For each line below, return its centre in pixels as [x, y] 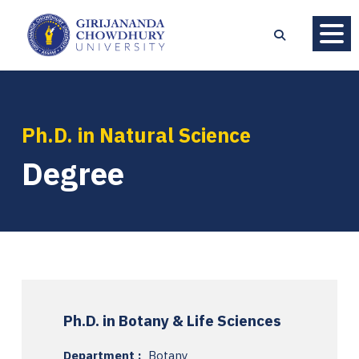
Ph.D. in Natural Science [136, 135]
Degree [73, 173]
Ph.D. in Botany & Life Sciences [172, 320]
